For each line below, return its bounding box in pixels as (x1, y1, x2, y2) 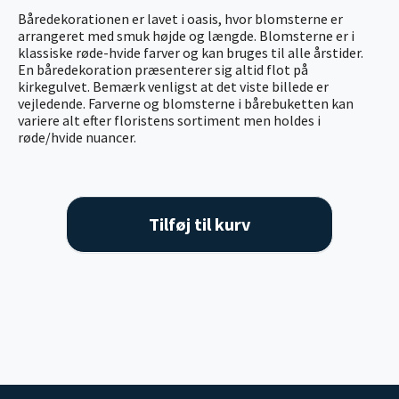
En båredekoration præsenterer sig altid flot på (18, 60, 308, 78)
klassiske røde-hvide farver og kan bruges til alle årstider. (18, 43, 363, 61)
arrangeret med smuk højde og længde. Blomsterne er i (18, 26, 354, 45)
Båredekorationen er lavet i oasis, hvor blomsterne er (18, 9, 343, 28)
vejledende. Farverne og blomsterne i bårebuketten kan (18, 94, 354, 112)
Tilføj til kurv (149, 212, 250, 235)
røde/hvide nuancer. (18, 127, 136, 146)
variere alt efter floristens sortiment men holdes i (18, 110, 321, 129)
